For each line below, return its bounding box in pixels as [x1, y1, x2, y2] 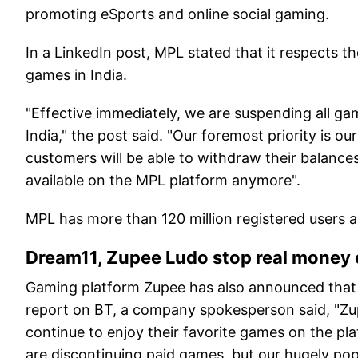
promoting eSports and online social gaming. [26, 6, 329, 23]
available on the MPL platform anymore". [26, 172, 300, 189]
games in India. [26, 66, 127, 84]
